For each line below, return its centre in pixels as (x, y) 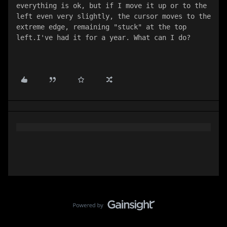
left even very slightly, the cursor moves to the (113, 16)
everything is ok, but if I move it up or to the (111, 6)
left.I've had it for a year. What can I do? (103, 37)
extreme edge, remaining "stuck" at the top (101, 27)
